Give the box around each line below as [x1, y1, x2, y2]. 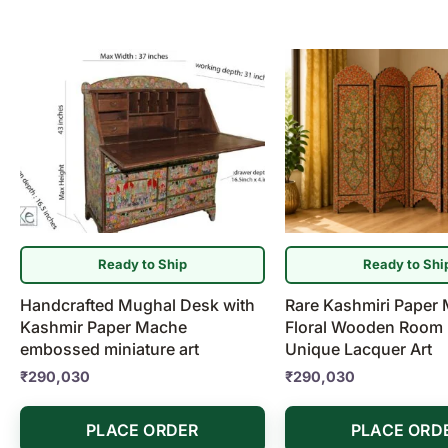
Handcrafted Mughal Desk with [20, 294, 255, 315]
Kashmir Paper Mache [20, 316, 187, 337]
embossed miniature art [20, 338, 199, 359]
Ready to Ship [97, 256, 187, 273]
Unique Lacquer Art [284, 338, 432, 359]
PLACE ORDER [86, 419, 199, 440]
